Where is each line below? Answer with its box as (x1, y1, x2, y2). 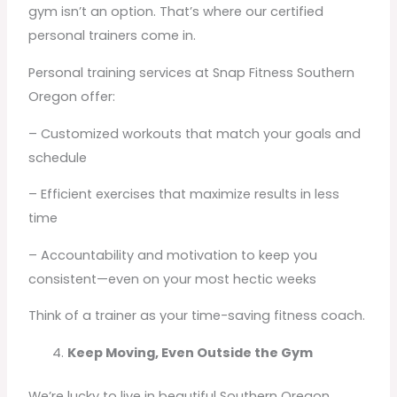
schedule (28, 148, 88, 167)
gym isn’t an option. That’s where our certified (28, 3, 324, 21)
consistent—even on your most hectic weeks (28, 269, 317, 288)
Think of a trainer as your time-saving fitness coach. (28, 307, 366, 325)
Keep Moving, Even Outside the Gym (67, 343, 314, 362)
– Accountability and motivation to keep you (28, 245, 318, 264)
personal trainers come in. (28, 27, 197, 45)
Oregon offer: (28, 87, 116, 105)
